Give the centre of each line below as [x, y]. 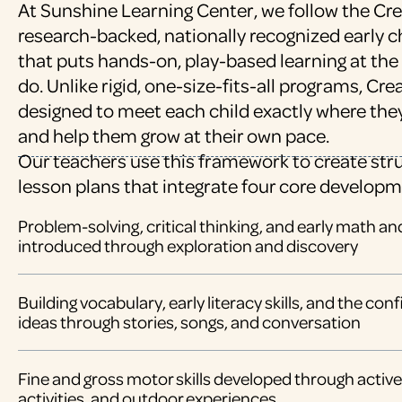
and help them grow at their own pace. [174, 135]
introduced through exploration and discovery [188, 245]
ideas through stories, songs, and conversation [189, 322]
